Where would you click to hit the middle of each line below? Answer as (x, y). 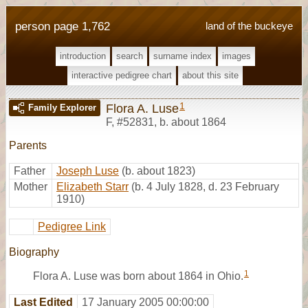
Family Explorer (62, 107)
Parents (28, 145)
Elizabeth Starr (92, 186)
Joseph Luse (88, 170)
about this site (210, 75)
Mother (31, 186)
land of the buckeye (249, 25)
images (236, 56)
